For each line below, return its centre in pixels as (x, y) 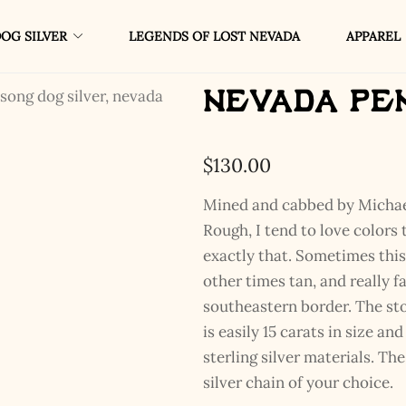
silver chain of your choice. (298, 382)
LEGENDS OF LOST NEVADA (214, 36)
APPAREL (373, 36)
